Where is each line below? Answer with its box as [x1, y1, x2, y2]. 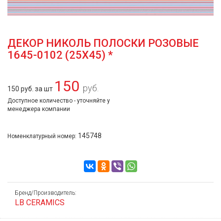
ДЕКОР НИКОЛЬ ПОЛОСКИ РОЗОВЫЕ [7, 37, 199, 49]
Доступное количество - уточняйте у [7, 97, 110, 104]
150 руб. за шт [7, 85, 53, 93]
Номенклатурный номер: [7, 133, 78, 140]
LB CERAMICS [15, 198, 65, 207]
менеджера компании [7, 106, 70, 112]
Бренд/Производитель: [15, 189, 76, 196]
